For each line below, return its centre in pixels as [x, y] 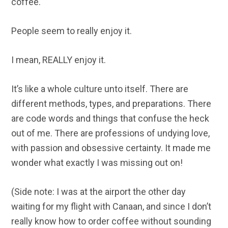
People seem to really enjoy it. [72, 31]
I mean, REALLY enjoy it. [59, 60]
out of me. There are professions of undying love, [111, 133]
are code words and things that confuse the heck [110, 119]
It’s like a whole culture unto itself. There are [100, 89]
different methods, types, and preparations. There [111, 104]
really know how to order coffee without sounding [111, 221]
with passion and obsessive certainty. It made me [111, 148]
